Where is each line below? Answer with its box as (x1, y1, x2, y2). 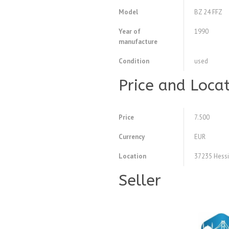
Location (119, 152, 146, 161)
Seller (119, 171, 161, 190)
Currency (119, 132, 145, 142)
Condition (119, 57, 149, 66)
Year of (119, 27, 141, 36)
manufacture (119, 37, 157, 47)
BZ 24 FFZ (194, 8, 222, 17)
